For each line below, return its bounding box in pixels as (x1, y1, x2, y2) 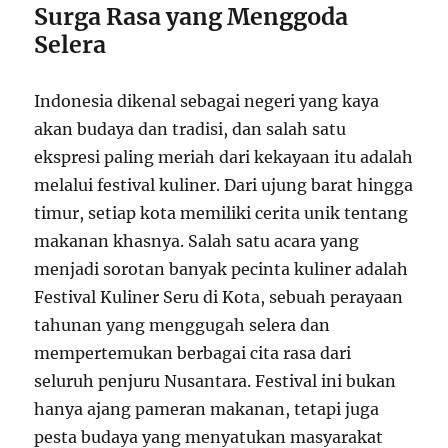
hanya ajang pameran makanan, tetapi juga (34, 398, 380, 419)
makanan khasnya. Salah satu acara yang (34, 230, 360, 251)
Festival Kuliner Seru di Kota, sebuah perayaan (34, 286, 404, 307)
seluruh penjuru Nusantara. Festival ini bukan (34, 370, 397, 391)
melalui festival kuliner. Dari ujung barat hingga (34, 174, 414, 195)
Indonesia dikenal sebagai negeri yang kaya (34, 90, 380, 111)
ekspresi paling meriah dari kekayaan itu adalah (34, 146, 414, 167)
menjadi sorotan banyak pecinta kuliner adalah (34, 258, 409, 279)
